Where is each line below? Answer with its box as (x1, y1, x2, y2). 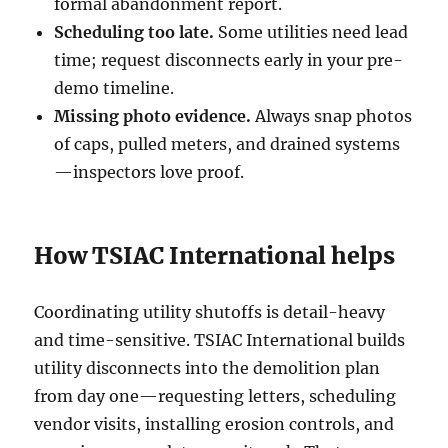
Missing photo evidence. (54, 105, 252, 126)
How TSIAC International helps (34, 240, 396, 270)
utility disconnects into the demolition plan (34, 357, 381, 378)
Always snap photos (251, 105, 413, 126)
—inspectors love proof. (54, 161, 245, 182)
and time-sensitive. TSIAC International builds (34, 329, 406, 350)
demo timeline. (54, 77, 175, 98)
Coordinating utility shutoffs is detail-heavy (34, 301, 386, 322)
